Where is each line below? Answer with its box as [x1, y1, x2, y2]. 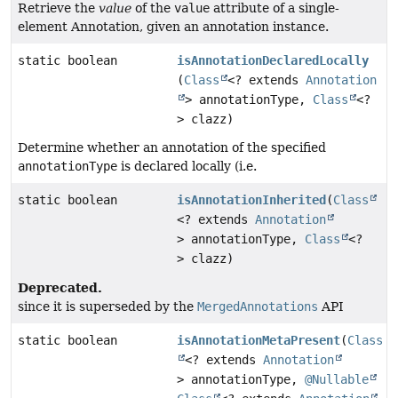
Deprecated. [18, 280, 102, 296]
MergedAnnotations [197, 299, 318, 314]
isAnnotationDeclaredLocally [177, 53, 370, 68]
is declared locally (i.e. [117, 159, 257, 174]
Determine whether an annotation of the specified [18, 140, 326, 155]
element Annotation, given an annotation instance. [18, 20, 329, 35]
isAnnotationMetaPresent [177, 333, 341, 348]
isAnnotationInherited [177, 193, 327, 208]
